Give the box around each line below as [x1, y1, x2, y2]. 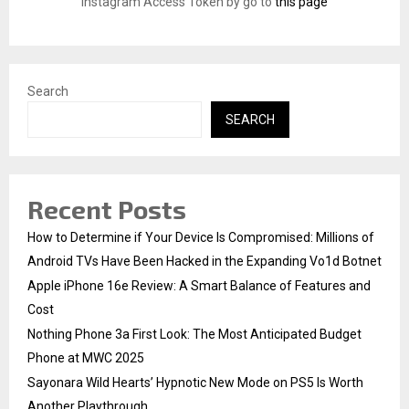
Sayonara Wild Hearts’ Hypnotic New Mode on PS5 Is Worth [27, 374, 363, 390]
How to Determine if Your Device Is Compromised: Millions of [27, 229, 374, 245]
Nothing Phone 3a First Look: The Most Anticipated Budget [27, 326, 362, 341]
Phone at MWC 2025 [27, 350, 144, 365]
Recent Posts [27, 193, 186, 225]
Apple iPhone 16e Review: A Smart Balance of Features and [27, 278, 371, 293]
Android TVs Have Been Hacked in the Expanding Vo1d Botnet [27, 253, 382, 268]
